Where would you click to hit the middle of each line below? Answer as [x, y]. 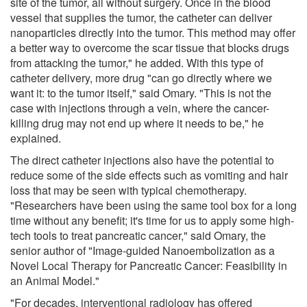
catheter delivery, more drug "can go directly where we [141, 77]
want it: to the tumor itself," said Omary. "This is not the [141, 93]
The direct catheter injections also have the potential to [142, 160]
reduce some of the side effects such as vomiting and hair [149, 175]
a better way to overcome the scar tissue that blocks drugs [150, 47]
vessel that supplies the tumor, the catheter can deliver [141, 17]
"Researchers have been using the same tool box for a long [153, 205]
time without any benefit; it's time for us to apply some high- [152, 220]
